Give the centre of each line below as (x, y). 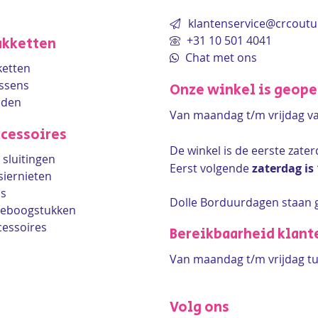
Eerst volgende (211, 168)
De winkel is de (210, 150)
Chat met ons (220, 57)
